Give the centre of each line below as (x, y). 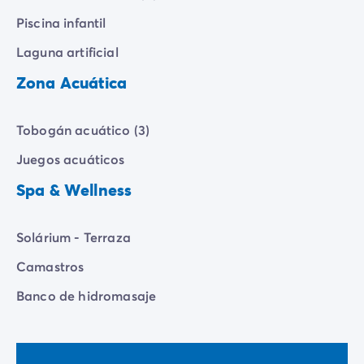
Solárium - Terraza (74, 237)
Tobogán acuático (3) (83, 130)
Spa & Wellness (74, 190)
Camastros (50, 266)
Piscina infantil (61, 23)
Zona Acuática (72, 83)
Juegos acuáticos (71, 159)
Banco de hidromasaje (87, 296)
